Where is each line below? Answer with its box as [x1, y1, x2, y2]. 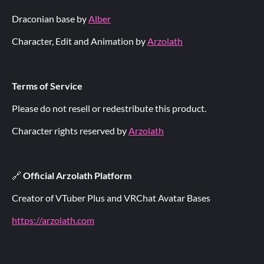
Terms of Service [12, 80, 82, 91]
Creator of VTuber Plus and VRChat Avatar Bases [12, 192, 210, 203]
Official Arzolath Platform [23, 170, 131, 181]
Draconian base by [12, 13, 88, 24]
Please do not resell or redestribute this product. [12, 103, 206, 114]
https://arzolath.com [12, 214, 94, 226]
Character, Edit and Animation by [12, 35, 147, 47]
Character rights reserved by [12, 125, 128, 136]
